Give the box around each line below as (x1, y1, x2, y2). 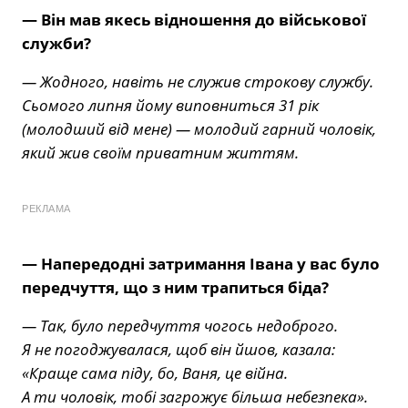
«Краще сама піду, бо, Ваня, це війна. (22, 362, 288, 383)
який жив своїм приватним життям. (22, 141, 299, 163)
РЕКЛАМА (22, 202, 71, 214)
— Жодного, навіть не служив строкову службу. (22, 70, 373, 92)
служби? (22, 32, 91, 54)
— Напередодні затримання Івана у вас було (22, 252, 380, 274)
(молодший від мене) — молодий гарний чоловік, (22, 117, 376, 139)
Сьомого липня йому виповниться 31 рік (22, 94, 319, 116)
